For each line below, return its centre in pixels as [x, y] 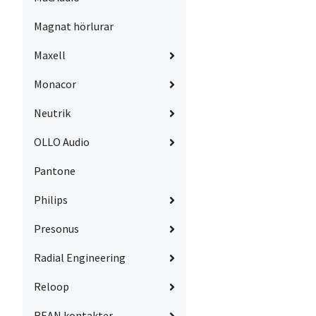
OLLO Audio [62, 142]
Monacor [55, 84]
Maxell [50, 55]
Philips [51, 200]
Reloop [51, 287]
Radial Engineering [80, 258]
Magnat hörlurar [74, 26]
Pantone [55, 171]
